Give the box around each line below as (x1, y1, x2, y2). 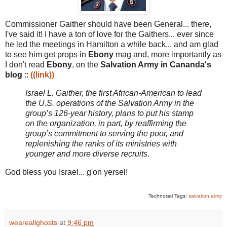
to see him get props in (5, 50, 88, 59)
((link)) (30, 70, 54, 80)
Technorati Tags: (148, 193, 188, 199)
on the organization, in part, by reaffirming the (25, 119, 186, 128)
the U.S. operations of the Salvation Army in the (25, 98, 194, 107)
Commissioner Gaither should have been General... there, (5, 20, 211, 29)
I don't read (5, 60, 47, 69)
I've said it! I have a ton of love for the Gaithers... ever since (5, 30, 214, 39)
